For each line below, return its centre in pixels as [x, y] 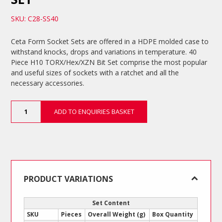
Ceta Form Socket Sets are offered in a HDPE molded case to [110, 41]
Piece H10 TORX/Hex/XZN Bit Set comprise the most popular [109, 62]
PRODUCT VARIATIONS [69, 179]
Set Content [111, 203]
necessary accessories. [48, 83]
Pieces [72, 214]
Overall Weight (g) [117, 214]
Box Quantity [173, 214]
